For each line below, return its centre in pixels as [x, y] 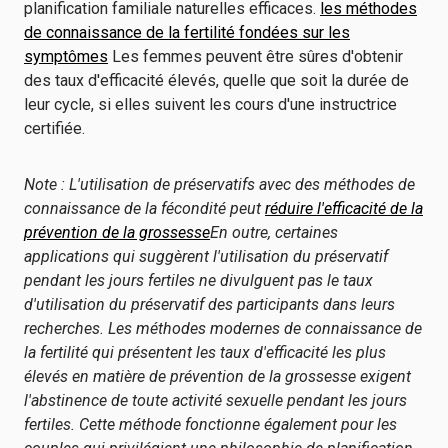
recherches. [64, 328]
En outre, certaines [274, 232]
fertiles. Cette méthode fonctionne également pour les [210, 424]
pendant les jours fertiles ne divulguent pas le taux [198, 280]
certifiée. [54, 128]
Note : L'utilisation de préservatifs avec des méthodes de [219, 184]
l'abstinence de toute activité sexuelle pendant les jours [215, 400]
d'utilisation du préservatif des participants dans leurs [209, 304]
